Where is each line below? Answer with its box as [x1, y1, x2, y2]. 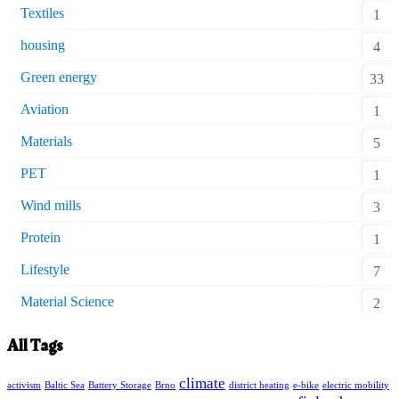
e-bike [293, 380, 319, 390]
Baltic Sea [45, 380, 85, 390]
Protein [20, 229, 61, 245]
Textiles [20, 4, 64, 20]
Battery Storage [88, 380, 151, 390]
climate [179, 375, 225, 392]
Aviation [20, 101, 69, 117]
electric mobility [322, 380, 389, 390]
